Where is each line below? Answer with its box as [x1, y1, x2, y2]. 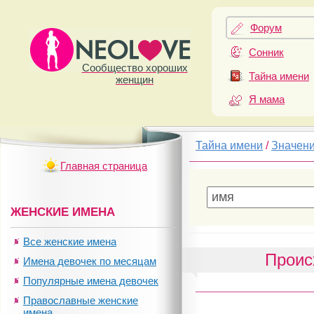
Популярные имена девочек [23, 275, 158, 287]
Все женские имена [23, 235, 116, 247]
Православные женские [23, 294, 138, 306]
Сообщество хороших [81, 62, 188, 74]
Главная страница [60, 160, 147, 172]
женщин [116, 74, 153, 86]
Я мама [249, 93, 285, 105]
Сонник [249, 46, 284, 59]
